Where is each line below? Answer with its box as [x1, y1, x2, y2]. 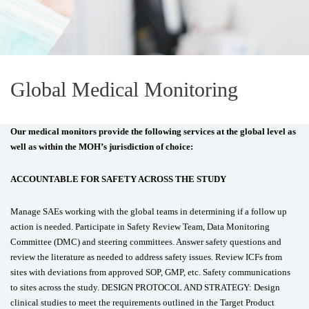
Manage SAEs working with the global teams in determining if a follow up [10, 206, 287, 217]
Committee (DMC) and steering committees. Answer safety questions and [10, 237, 281, 247]
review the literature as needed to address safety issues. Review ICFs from [10, 252, 282, 262]
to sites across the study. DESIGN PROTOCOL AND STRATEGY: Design [10, 282, 280, 292]
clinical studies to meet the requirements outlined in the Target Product [10, 297, 275, 308]
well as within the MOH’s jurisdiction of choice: [10, 141, 193, 152]
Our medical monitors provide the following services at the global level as [10, 126, 296, 137]
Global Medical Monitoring [10, 78, 238, 101]
